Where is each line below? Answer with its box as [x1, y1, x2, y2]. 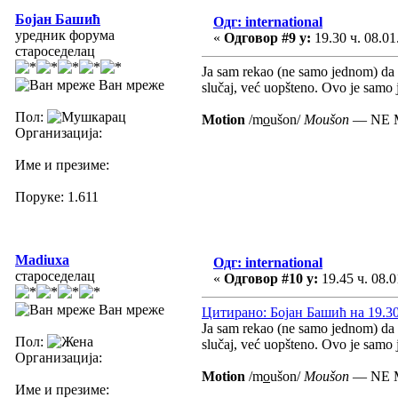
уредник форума [15, 27, 115, 43]
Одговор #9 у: [224, 29, 311, 45]
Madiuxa [15, 251, 69, 267]
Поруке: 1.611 [15, 188, 99, 204]
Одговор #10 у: [224, 270, 318, 286]
